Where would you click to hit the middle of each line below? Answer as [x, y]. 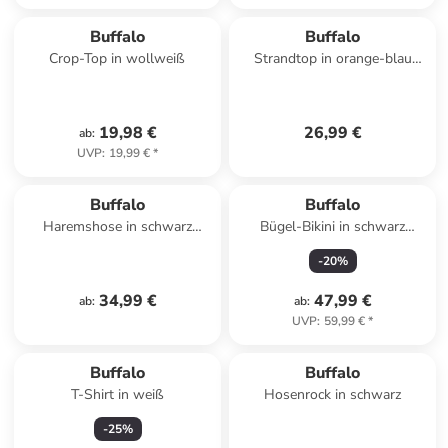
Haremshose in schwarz [118, 226]
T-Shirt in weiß [118, 394]
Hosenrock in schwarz [333, 394]
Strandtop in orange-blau [332, 58]
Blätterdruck [117, 246]
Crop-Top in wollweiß [118, 58]
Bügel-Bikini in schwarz [333, 226]
